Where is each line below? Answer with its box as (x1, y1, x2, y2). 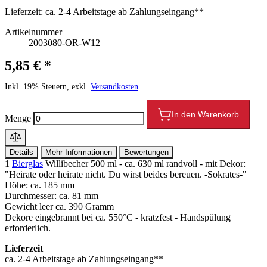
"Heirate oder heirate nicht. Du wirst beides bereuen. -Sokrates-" (5, 169, 247, 179)
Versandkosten (91, 82, 138, 91)
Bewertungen (124, 147, 169, 157)
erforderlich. (5, 222, 51, 233)
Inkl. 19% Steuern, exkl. (5, 82, 91, 91)
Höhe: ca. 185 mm (5, 179, 74, 190)
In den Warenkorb (172, 109, 239, 119)
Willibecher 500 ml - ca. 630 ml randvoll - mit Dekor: (43, 158, 246, 169)
